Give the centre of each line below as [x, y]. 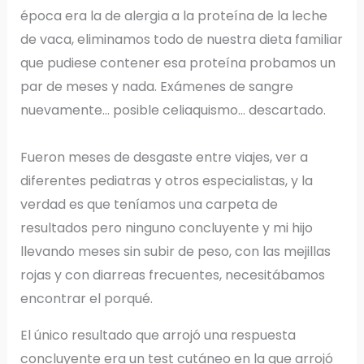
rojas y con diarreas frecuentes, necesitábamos [172, 275]
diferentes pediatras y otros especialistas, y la [166, 181]
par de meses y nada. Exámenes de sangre [156, 87]
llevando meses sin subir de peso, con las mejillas [175, 252]
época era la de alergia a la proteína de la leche [173, 16]
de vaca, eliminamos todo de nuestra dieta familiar [181, 40]
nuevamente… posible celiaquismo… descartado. [173, 110]
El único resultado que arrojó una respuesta [158, 336]
